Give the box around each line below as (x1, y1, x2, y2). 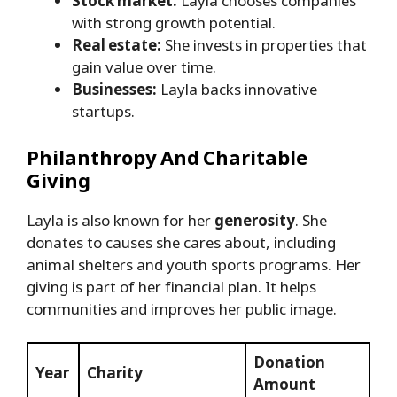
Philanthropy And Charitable (27, 143, 307, 170)
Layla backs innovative (157, 79, 317, 100)
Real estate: (72, 35, 161, 56)
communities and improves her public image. (27, 298, 337, 319)
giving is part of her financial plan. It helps (27, 276, 316, 297)
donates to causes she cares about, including (27, 231, 336, 253)
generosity (214, 209, 295, 230)
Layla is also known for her (27, 209, 214, 230)
